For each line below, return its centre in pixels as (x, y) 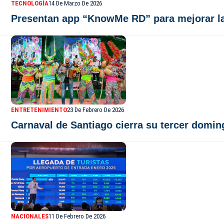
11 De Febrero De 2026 (77, 216)
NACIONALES (30, 216)
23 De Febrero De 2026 (95, 110)
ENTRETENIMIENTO (39, 110)
